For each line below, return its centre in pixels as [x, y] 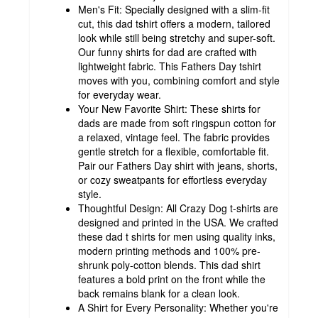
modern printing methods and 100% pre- [169, 250]
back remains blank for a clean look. [159, 293]
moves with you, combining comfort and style [179, 80]
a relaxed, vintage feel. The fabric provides [174, 137]
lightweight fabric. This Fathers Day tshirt [170, 66]
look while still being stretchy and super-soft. [177, 37]
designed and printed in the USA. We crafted [178, 222]
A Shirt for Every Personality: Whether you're [178, 307]
